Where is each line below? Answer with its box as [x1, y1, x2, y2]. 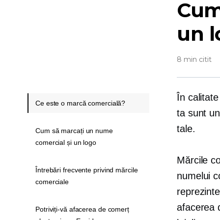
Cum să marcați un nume [35, 127, 113, 135]
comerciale [35, 178, 69, 186]
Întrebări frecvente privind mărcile [35, 166, 138, 174]
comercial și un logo [35, 138, 97, 146]
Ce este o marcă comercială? [35, 99, 126, 107]
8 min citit [177, 55, 212, 64]
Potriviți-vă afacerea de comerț [35, 205, 129, 213]
